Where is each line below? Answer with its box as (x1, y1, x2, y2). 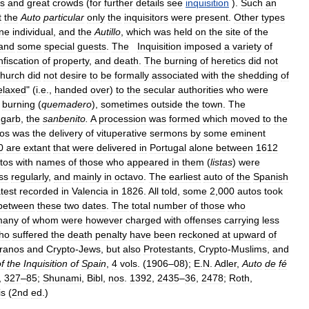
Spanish (253, 171, 288, 182)
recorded (19, 186, 59, 197)
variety (232, 41, 261, 52)
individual (12, 26, 53, 37)
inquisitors (124, 12, 168, 23)
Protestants (143, 243, 193, 255)
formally (114, 70, 149, 81)
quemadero (41, 99, 92, 110)
